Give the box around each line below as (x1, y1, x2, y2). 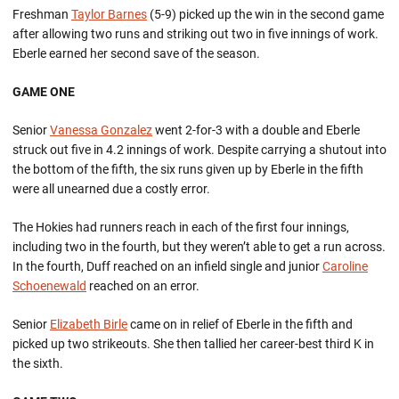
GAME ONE (12, 85, 75, 99)
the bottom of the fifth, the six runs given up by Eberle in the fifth (12, 162, 363, 176)
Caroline (322, 259, 368, 273)
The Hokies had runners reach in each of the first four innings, (12, 220, 349, 234)
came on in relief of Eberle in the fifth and (127, 317, 353, 331)
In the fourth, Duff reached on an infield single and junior (12, 259, 322, 273)
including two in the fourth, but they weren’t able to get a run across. (12, 240, 386, 254)
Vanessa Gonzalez (50, 123, 152, 137)
